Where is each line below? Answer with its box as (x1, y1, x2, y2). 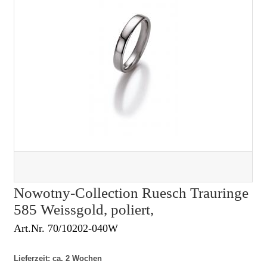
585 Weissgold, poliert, (14, 201, 154, 218)
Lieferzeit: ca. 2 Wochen (14, 254, 103, 263)
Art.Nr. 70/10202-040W (14, 222, 119, 235)
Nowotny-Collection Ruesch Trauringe (14, 185, 249, 201)
